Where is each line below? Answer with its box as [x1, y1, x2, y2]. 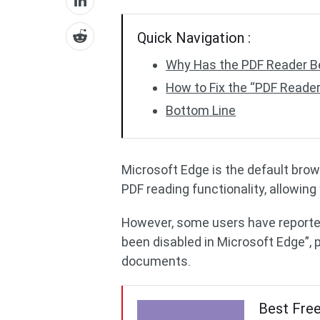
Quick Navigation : [137, 29, 251, 46]
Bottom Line [166, 103, 236, 118]
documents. [121, 254, 191, 269]
